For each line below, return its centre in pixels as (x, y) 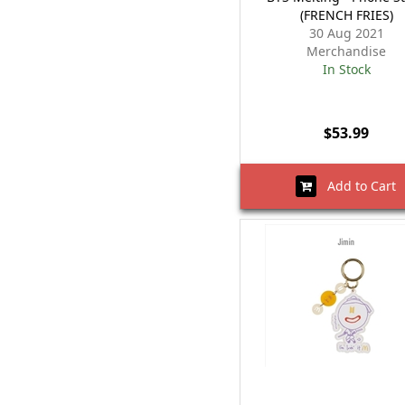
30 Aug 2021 (346, 33)
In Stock (346, 69)
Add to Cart (357, 186)
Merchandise (347, 51)
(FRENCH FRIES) (346, 15)
